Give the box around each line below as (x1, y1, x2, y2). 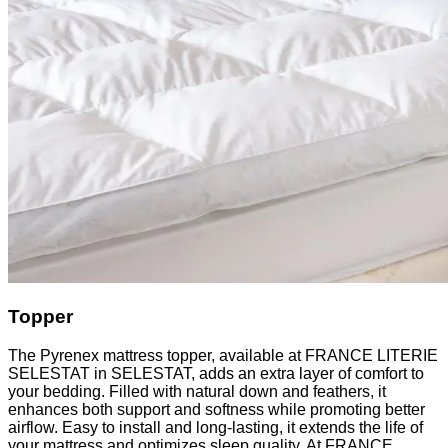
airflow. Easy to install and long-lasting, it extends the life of (8, 418, 423, 436)
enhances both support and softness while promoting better (8, 400, 425, 418)
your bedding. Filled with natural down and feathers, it (8, 382, 386, 400)
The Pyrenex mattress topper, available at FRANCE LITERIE (8, 346, 438, 364)
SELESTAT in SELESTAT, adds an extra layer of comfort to (8, 364, 424, 382)
